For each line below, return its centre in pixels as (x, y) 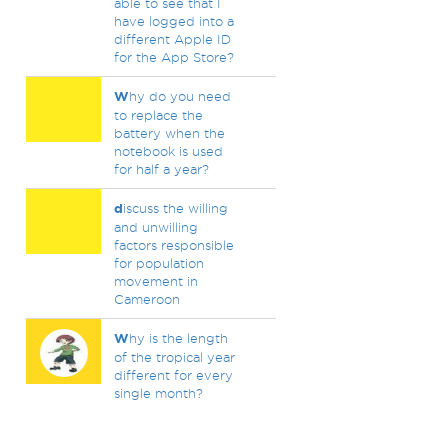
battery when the (169, 133)
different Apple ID (172, 39)
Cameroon (146, 299)
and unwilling (155, 227)
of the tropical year (174, 357)
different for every (173, 375)
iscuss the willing (175, 208)
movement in (155, 281)
